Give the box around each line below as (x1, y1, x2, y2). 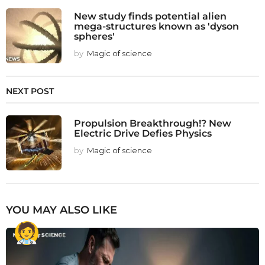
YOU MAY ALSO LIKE (6, 203, 117, 216)
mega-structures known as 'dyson (74, 20, 239, 32)
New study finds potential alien (74, 9, 227, 22)
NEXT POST (6, 85, 54, 96)
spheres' (74, 30, 115, 42)
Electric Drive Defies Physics (74, 127, 212, 139)
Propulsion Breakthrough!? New (74, 117, 231, 129)
